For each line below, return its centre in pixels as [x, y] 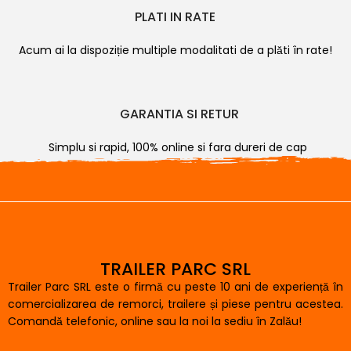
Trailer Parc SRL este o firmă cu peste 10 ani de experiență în [175, 287]
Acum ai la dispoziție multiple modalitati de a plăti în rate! [175, 51]
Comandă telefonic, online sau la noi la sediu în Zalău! [155, 322]
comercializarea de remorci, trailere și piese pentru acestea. [175, 304]
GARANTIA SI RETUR [179, 114]
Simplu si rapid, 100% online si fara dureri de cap [179, 148]
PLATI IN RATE [175, 17]
